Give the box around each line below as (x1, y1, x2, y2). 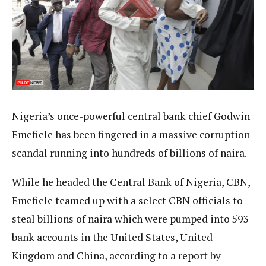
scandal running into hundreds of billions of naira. (12, 146, 247, 160)
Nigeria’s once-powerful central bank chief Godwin (12, 109, 250, 123)
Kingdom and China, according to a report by (12, 248, 221, 262)
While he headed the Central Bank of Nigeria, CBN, (12, 175, 250, 189)
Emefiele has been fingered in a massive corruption (12, 128, 250, 142)
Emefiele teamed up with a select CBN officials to (12, 193, 243, 207)
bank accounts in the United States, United (12, 230, 213, 244)
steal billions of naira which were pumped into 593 (12, 211, 248, 226)
